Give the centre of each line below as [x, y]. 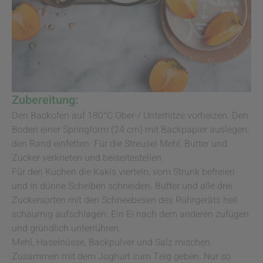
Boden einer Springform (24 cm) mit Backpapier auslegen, [130, 130]
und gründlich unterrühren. [66, 229]
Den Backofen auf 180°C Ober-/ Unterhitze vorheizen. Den [130, 116]
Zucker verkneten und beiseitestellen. [88, 158]
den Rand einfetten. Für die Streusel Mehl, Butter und [119, 144]
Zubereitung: [45, 100]
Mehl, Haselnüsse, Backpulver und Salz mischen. [112, 243]
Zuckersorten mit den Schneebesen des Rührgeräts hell [125, 200]
